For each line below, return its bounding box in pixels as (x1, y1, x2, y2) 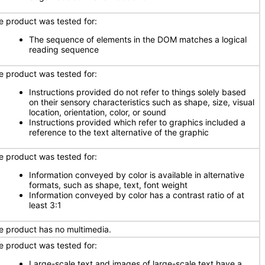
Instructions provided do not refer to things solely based (29, 87, 246, 97)
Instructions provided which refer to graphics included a (29, 117, 245, 127)
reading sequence (29, 44, 99, 54)
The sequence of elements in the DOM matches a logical (29, 34, 247, 44)
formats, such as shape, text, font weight (29, 180, 188, 190)
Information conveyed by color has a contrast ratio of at (29, 190, 244, 200)
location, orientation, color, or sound (29, 107, 166, 117)
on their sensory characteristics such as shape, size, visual (29, 97, 254, 107)
